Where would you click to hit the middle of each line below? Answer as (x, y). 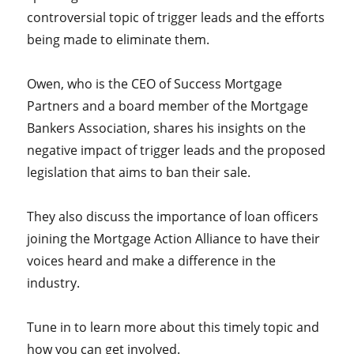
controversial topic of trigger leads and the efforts (176, 17)
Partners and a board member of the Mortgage (168, 106)
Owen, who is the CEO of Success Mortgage (155, 84)
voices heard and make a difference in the (152, 261)
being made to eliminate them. (119, 40)
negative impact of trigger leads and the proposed (177, 150)
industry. (54, 283)
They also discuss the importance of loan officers (173, 217)
